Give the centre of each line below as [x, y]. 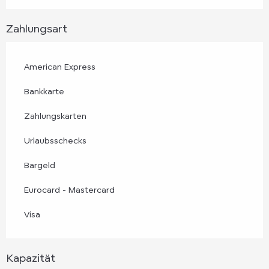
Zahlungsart [37, 28]
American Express [60, 66]
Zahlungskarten [55, 115]
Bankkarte [44, 91]
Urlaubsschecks [55, 140]
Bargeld [40, 165]
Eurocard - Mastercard [69, 189]
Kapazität [31, 257]
